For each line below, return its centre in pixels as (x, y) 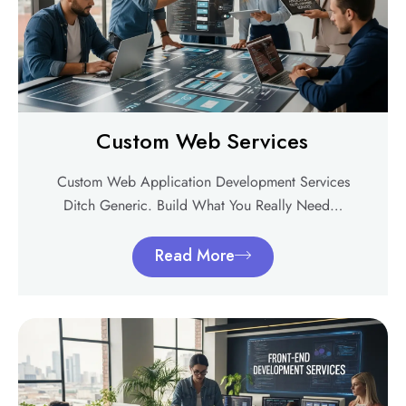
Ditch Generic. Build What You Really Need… (203, 206)
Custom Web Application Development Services (203, 182)
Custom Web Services (202, 141)
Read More (195, 256)
